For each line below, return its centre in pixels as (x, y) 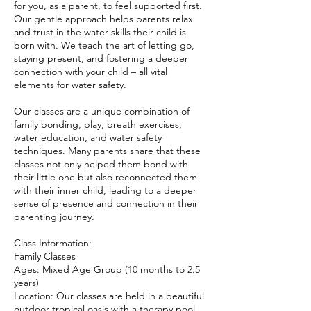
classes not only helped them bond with (101, 164)
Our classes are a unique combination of (102, 111)
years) (26, 283)
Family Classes (45, 256)
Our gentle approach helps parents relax (103, 19)
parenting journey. (54, 217)
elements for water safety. (70, 85)
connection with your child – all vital (91, 72)
